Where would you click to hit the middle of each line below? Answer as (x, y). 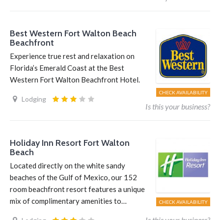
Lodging (34, 99)
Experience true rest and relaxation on (72, 56)
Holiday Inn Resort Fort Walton (70, 143)
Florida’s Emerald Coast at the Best (67, 68)
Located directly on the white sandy (68, 165)
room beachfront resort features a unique (77, 189)
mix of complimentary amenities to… (68, 201)
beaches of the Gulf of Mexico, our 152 (73, 177)
